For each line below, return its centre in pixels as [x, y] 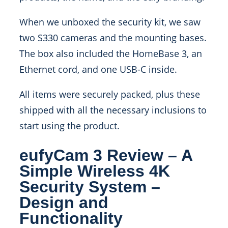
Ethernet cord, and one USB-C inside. [98, 69]
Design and [64, 202]
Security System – [90, 187]
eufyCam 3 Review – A [106, 155]
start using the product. [71, 126]
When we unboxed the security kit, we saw [110, 22]
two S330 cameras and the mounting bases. [113, 38]
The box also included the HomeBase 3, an [111, 54]
